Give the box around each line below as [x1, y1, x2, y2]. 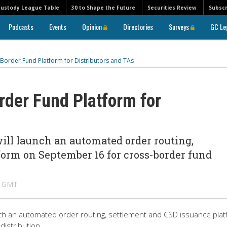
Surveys [169, 21, 191, 32]
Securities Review [147, 4, 197, 11]
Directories [123, 21, 153, 32]
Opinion [82, 21, 103, 32]
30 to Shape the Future [71, 4, 135, 11]
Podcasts [9, 21, 33, 32]
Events [49, 21, 66, 32]
